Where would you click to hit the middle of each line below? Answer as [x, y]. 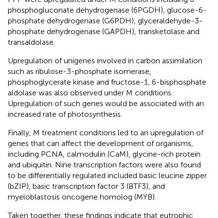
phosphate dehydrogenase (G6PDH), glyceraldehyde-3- [105, 21]
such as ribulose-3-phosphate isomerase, [80, 72]
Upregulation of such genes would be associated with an [106, 104]
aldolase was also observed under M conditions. [90, 93]
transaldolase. [31, 42]
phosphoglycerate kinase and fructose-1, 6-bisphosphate [107, 82]
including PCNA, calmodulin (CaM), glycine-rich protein [104, 154]
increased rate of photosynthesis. [65, 114]
